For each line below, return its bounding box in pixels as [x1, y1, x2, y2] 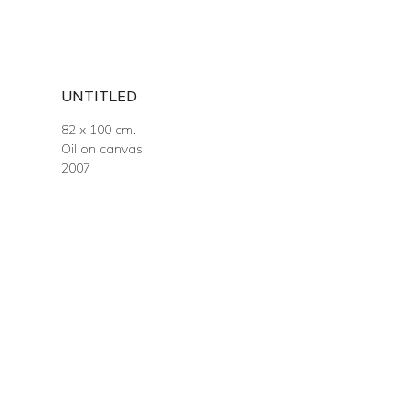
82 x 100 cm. [61, 121, 137, 138]
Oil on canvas [61, 141, 143, 157]
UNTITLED [61, 87, 138, 105]
